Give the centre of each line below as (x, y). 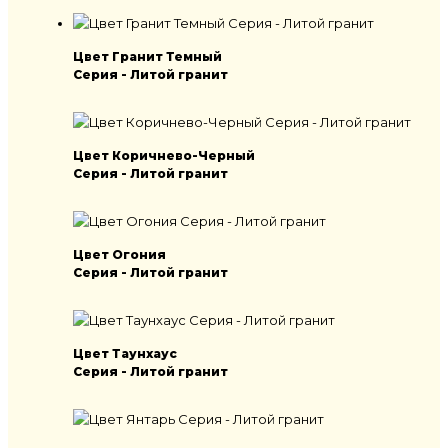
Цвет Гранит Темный (147, 57)
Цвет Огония (119, 255)
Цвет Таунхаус (125, 354)
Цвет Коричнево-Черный (164, 156)
